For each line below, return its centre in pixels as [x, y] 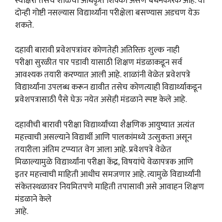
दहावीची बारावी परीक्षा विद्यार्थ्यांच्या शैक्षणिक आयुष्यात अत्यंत [105, 125]
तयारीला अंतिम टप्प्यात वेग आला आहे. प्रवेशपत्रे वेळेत [93, 149]
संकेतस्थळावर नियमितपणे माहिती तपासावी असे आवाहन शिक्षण [110, 187]
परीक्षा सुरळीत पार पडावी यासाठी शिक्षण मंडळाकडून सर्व [99, 63]
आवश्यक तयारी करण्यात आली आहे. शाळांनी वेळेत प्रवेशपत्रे [103, 75]
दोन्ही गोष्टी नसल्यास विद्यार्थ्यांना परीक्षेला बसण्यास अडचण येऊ [107, 13]
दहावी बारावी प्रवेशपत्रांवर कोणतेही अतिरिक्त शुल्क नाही [97, 50]
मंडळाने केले [33, 199]
